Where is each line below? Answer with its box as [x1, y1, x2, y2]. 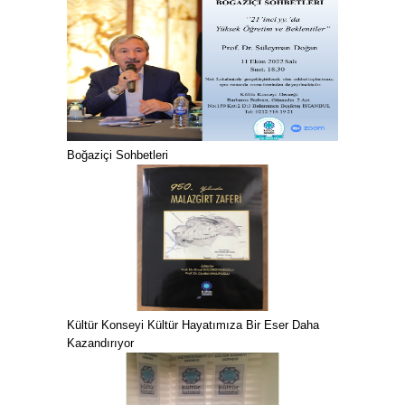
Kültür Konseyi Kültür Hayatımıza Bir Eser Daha [67, 318, 319, 332]
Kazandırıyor [67, 336, 134, 350]
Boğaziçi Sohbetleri [67, 148, 168, 162]
